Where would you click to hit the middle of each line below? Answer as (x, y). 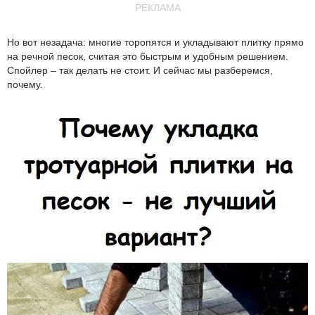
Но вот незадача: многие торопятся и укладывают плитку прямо (155, 42)
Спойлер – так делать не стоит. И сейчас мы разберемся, (140, 70)
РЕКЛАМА (157, 8)
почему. (25, 84)
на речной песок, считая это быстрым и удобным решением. (148, 56)
